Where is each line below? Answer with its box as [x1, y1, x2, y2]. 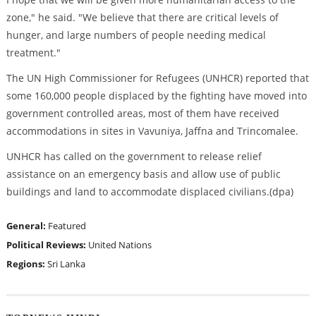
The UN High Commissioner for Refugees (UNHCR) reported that [6, 71, 309, 85]
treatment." [6, 46, 61, 60]
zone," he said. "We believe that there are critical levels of [6, 11, 279, 25]
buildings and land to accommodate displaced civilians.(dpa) [6, 185, 293, 199]
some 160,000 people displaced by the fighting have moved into [6, 89, 307, 103]
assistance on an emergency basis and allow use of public [6, 167, 281, 181]
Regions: [6, 257, 47, 271]
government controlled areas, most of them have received [6, 107, 279, 121]
